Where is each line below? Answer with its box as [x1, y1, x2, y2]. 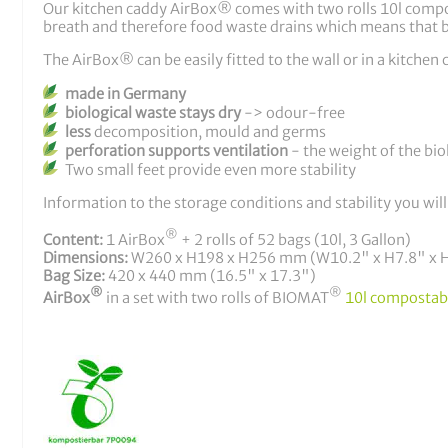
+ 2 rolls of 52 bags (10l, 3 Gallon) [178, 231, 411, 250]
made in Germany [65, 85, 186, 104]
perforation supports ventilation [65, 142, 288, 161]
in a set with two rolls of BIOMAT [103, 289, 329, 308]
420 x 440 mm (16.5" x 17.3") [108, 267, 316, 286]
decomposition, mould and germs [91, 123, 326, 142]
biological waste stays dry [65, 104, 241, 123]
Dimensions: [43, 249, 128, 268]
